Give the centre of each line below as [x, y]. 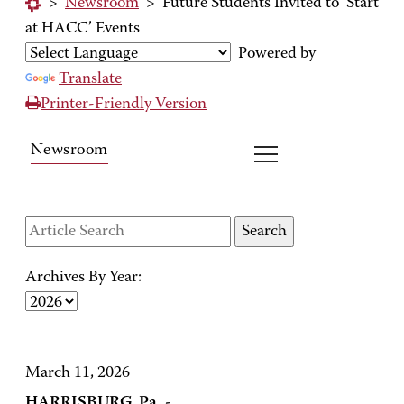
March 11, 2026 [78, 373]
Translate [90, 79]
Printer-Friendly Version [124, 105]
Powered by [273, 54]
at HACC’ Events [83, 29]
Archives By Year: [83, 278]
